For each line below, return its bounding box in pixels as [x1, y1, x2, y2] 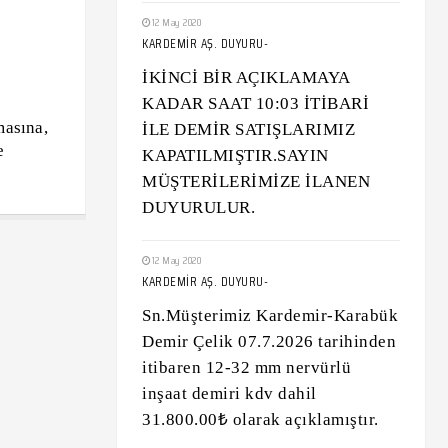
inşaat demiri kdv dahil [142, 384, 317, 403]
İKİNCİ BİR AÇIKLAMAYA [142, 68, 350, 87]
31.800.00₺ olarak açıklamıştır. [142, 410, 379, 429]
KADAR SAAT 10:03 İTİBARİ [142, 94, 369, 113]
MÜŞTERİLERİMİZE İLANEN [142, 172, 370, 191]
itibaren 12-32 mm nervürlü [142, 358, 351, 377]
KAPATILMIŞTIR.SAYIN [142, 146, 329, 165]
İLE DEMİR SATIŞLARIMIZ [142, 120, 355, 139]
